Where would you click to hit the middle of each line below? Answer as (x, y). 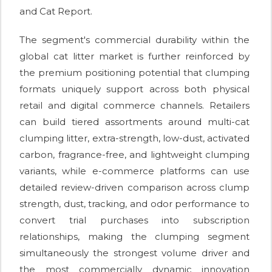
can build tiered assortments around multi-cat (134, 122)
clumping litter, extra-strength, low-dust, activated (134, 138)
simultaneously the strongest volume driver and (134, 253)
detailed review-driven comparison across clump (134, 188)
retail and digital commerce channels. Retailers (134, 106)
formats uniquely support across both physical (134, 89)
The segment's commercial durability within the (134, 40)
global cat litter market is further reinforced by (134, 56)
